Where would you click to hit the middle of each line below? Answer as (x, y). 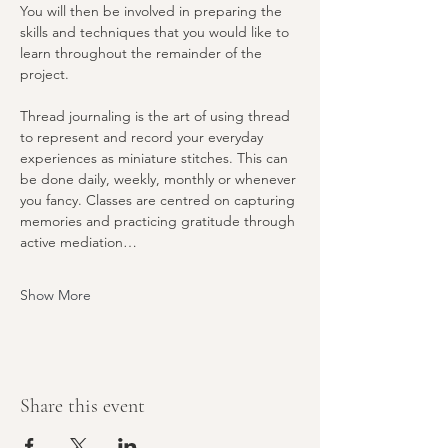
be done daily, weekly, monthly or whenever (160, 179)
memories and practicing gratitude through (159, 221)
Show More (55, 295)
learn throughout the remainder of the (143, 53)
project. (44, 74)
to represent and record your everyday (143, 137)
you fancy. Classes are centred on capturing (159, 200)
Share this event (82, 406)
